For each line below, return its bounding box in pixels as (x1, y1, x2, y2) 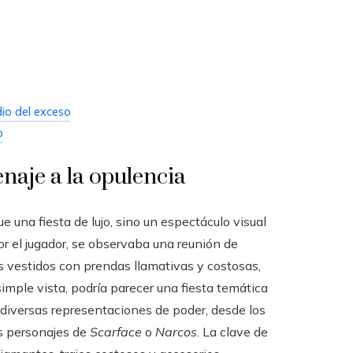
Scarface (90, 323, 142, 340)
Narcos (155, 323, 197, 340)
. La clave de (197, 323, 268, 340)
